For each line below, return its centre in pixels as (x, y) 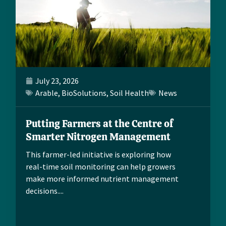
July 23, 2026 (57, 81)
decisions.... (45, 191)
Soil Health (129, 93)
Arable (47, 93)
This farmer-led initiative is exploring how (98, 155)
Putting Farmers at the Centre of (99, 124)
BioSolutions (84, 93)
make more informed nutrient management (102, 179)
